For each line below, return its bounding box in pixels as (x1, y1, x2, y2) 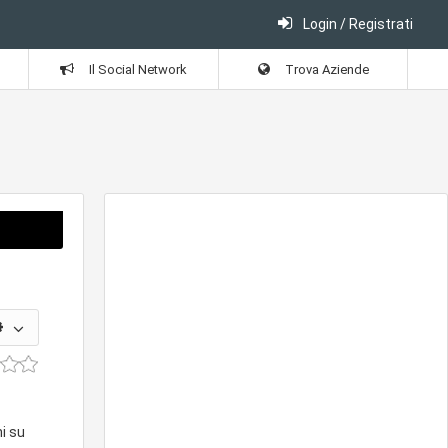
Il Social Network (86, 61, 187, 77)
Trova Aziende (281, 61, 369, 77)
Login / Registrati (300, 16, 413, 32)
